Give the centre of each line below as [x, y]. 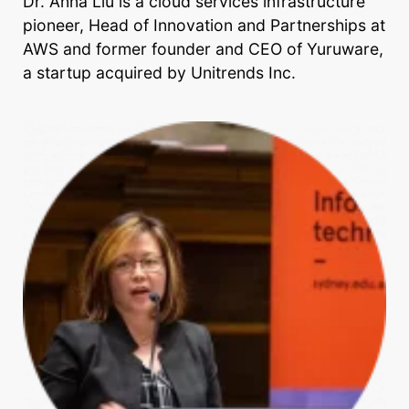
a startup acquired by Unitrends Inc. [159, 73]
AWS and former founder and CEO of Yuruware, [203, 49]
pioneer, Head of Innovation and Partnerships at [204, 25]
